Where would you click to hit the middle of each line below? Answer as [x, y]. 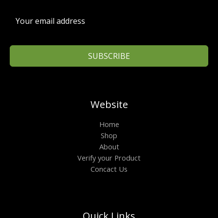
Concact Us [109, 169]
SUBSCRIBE [109, 56]
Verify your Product [109, 158]
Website [109, 105]
